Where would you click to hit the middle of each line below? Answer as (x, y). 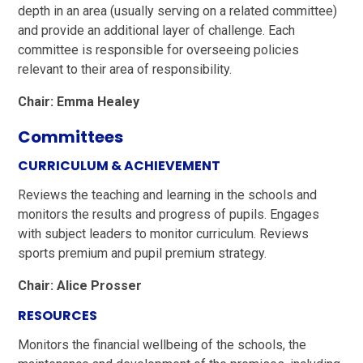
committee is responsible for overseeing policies (159, 49)
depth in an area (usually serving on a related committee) (178, 11)
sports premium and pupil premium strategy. (143, 253)
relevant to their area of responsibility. (125, 69)
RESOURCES (58, 315)
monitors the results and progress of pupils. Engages (169, 214)
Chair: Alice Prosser (80, 285)
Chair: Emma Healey (79, 101)
